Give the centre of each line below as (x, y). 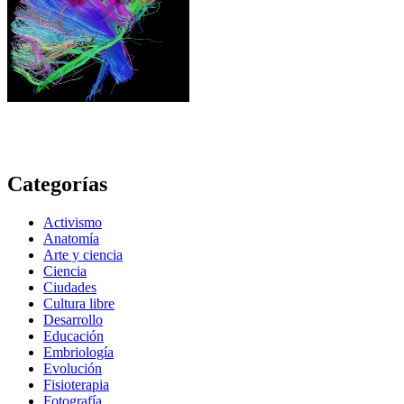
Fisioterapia (76, 385)
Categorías (57, 184)
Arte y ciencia (83, 255)
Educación (73, 336)
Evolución (73, 369)
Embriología (78, 353)
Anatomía (71, 239)
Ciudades (70, 288)
